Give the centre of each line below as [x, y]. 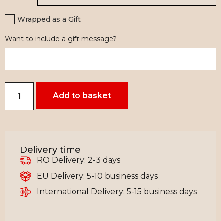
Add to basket [82, 96]
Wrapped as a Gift [49, 19]
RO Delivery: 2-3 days [78, 160]
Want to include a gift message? [61, 39]
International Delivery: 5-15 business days [117, 192]
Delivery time [50, 150]
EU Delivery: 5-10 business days [97, 176]
